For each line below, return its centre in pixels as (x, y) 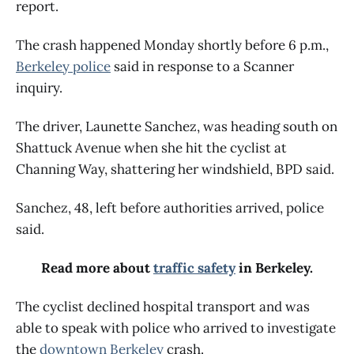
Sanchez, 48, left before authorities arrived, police (170, 207)
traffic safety (194, 267)
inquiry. (39, 87)
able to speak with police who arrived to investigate (176, 328)
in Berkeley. (274, 267)
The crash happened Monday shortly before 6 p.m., (172, 45)
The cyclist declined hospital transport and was (163, 306)
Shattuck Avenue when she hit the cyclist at (151, 147)
